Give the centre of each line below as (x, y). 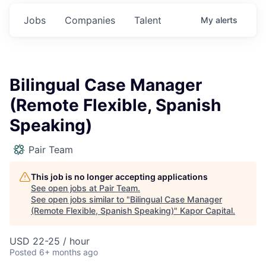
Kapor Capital (206, 211)
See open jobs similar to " (80, 199)
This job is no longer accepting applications (119, 177)
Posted (23, 252)
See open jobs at (65, 188)
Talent (148, 20)
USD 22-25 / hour (50, 241)
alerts (227, 20)
